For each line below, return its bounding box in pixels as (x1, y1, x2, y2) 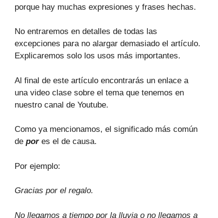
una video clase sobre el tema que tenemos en (15, 88, 184, 97)
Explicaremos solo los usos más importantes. (15, 51, 181, 60)
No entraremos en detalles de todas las (15, 27, 157, 36)
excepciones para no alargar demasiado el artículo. (15, 39, 200, 48)
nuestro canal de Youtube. (15, 100, 109, 109)
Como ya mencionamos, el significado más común (15, 125, 198, 134)
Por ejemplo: (15, 161, 60, 171)
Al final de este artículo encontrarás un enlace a (15, 75, 188, 85)
